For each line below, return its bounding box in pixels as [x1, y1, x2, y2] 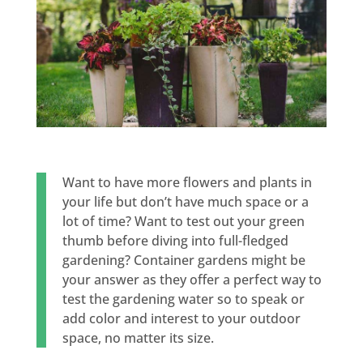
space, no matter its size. [62, 329, 214, 348]
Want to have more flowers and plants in [62, 173, 312, 192]
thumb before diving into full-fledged [62, 232, 288, 250]
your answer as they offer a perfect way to [62, 271, 322, 289]
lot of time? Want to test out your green [62, 212, 305, 231]
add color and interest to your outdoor [62, 310, 301, 328]
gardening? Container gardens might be [62, 251, 305, 270]
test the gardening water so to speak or [62, 290, 305, 309]
